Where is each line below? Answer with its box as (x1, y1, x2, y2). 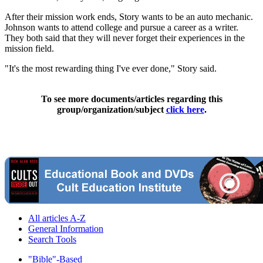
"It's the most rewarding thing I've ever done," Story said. (5, 63, 217, 73)
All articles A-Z (28, 213, 86, 223)
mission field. (5, 43, 54, 53)
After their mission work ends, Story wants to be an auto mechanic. (5, 11, 253, 22)
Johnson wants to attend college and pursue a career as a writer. (5, 22, 238, 32)
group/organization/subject (56, 104, 166, 114)
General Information (28, 223, 103, 234)
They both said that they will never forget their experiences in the (5, 32, 245, 43)
